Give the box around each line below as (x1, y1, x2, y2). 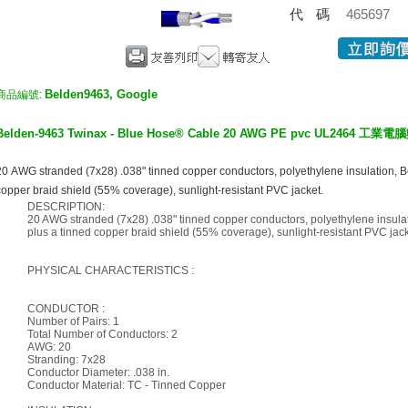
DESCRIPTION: (26, 200, 105, 213)
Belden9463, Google (45, 87, 158, 101)
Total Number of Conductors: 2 (26, 328, 178, 341)
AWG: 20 (26, 341, 71, 353)
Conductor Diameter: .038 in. (26, 366, 169, 379)
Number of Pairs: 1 (26, 315, 119, 328)
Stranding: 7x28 (26, 353, 106, 366)
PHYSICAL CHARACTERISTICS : (26, 264, 194, 277)
